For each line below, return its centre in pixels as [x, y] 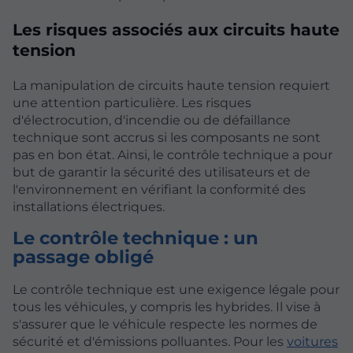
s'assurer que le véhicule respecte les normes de [165, 324]
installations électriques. [89, 206]
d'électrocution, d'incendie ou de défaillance [152, 120]
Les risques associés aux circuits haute [176, 30]
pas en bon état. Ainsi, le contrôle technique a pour [173, 154]
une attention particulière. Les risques [132, 102]
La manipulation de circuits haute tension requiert [171, 85]
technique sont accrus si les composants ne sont [167, 137]
